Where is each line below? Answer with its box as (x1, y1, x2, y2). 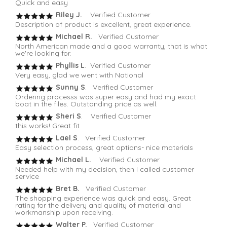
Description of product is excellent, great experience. (15, 20, 192, 29)
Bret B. (54, 184, 84, 194)
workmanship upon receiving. (15, 208, 113, 217)
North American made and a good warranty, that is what (15, 42, 207, 51)
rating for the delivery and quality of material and (15, 201, 181, 210)
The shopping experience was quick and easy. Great (15, 194, 191, 203)
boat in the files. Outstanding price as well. (15, 99, 158, 109)
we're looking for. (15, 49, 71, 58)
